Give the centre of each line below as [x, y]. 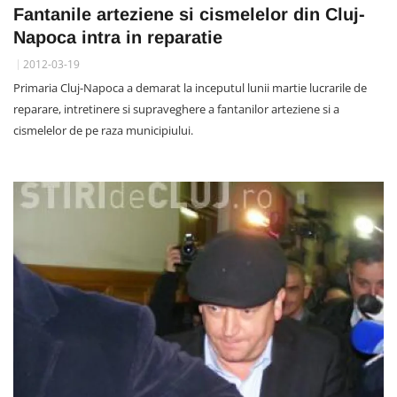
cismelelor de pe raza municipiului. [103, 130]
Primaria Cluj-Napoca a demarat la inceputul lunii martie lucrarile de [190, 87]
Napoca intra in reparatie [118, 37]
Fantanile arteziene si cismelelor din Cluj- [189, 14]
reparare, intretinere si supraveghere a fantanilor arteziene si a [176, 109]
